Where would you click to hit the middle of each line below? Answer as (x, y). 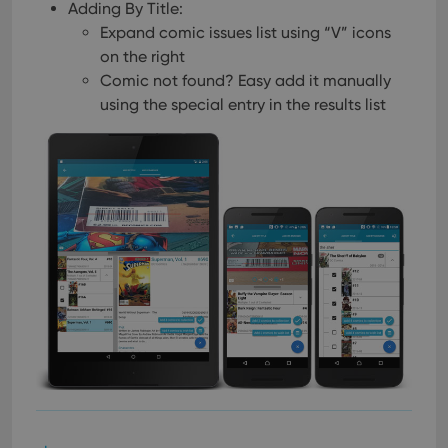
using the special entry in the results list (243, 104)
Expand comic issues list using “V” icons (245, 32)
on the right (142, 56)
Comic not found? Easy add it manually (245, 80)
